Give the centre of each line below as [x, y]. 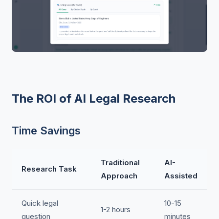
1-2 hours [116, 210]
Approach [119, 176]
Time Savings [46, 131]
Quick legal [40, 203]
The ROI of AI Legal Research [94, 99]
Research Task [49, 169]
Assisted [181, 176]
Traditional [120, 163]
